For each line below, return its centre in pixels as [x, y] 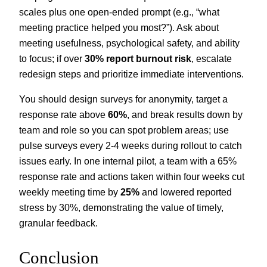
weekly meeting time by [70, 192]
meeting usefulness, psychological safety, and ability [129, 43]
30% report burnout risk [138, 59]
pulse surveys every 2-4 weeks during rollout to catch [131, 146]
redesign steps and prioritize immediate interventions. [131, 74]
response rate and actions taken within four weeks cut [132, 177]
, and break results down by [185, 115]
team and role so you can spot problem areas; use [124, 130]
